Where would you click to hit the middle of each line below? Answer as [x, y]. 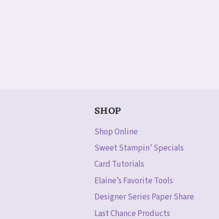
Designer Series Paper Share [144, 197]
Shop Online [116, 132]
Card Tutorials [119, 164]
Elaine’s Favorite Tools [134, 181]
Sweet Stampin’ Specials [139, 148]
